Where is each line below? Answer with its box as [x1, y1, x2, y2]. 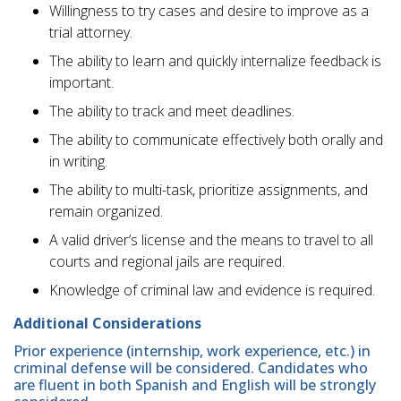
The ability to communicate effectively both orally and [49, 130, 383, 150]
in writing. [49, 151, 107, 172]
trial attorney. [49, 22, 132, 43]
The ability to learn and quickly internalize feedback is [49, 51, 381, 72]
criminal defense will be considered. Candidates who [13, 357, 368, 378]
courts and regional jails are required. [49, 252, 285, 272]
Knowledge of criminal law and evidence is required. [49, 280, 375, 301]
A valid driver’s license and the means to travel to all [49, 230, 373, 251]
